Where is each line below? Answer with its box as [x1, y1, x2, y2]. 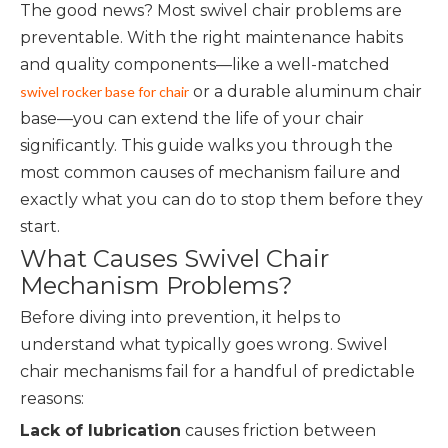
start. [20, 217, 60, 236]
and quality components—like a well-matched [20, 55, 390, 74]
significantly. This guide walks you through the [20, 136, 393, 155]
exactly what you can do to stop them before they [20, 190, 423, 209]
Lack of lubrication [20, 421, 181, 440]
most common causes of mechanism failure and [20, 163, 401, 182]
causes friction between [181, 421, 376, 440]
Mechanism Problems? [20, 271, 293, 300]
